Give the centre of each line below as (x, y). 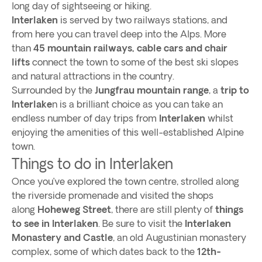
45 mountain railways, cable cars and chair (130, 48)
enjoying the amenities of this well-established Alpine (128, 132)
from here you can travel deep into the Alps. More (119, 34)
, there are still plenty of (163, 209)
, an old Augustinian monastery (180, 237)
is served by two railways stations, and (143, 20)
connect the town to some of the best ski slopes (134, 62)
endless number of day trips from (85, 118)
